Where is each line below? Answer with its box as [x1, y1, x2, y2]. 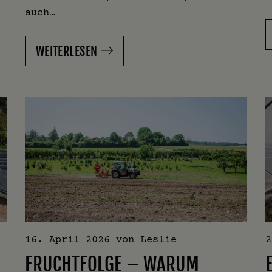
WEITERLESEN [35, 43, 98, 59]
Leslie [140, 233, 177, 245]
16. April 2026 [24, 233, 110, 245]
